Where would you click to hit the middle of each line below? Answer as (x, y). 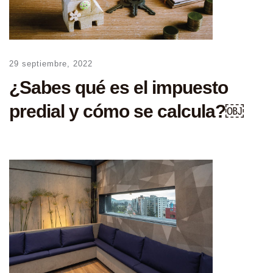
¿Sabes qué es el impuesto (119, 87)
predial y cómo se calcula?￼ (126, 111)
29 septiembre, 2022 (51, 63)
